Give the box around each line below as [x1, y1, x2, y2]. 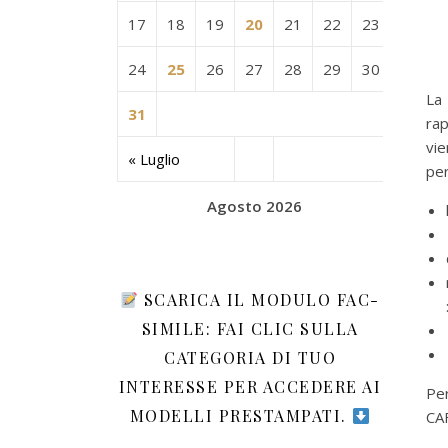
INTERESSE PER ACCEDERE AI [118, 376, 382, 397]
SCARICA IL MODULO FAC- [138, 289, 380, 310]
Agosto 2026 [206, 196, 302, 216]
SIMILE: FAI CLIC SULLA [141, 318, 359, 339]
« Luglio [128, 149, 180, 169]
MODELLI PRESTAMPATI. [129, 405, 353, 426]
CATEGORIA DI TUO [164, 347, 336, 368]
